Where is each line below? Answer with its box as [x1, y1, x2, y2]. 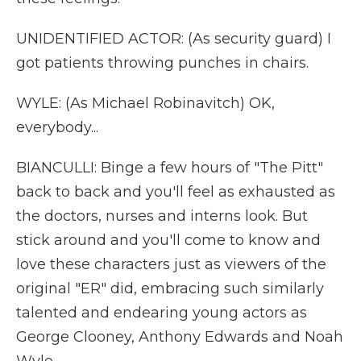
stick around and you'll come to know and [16, 231, 321, 249]
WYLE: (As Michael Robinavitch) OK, [16, 94, 275, 112]
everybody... [16, 118, 98, 136]
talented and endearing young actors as [16, 304, 307, 322]
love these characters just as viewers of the [16, 255, 326, 273]
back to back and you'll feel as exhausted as [16, 183, 335, 201]
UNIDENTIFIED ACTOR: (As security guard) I [16, 30, 331, 48]
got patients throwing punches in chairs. [16, 54, 309, 72]
